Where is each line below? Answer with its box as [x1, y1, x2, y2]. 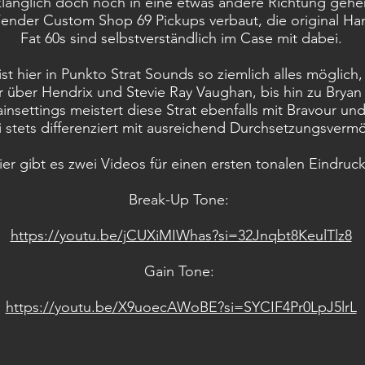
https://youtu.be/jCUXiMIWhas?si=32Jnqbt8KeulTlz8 [10, 226, 352, 244]
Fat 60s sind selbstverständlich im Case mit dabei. [20, 29, 342, 47]
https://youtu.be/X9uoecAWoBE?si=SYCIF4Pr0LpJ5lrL [5, 298, 357, 316]
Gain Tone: [143, 262, 218, 280]
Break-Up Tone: [129, 191, 233, 209]
